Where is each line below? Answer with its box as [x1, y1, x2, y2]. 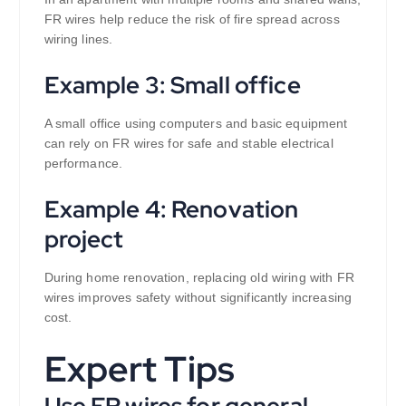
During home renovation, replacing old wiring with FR [43, 269, 354, 285]
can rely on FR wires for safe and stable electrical [43, 135, 333, 150]
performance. [43, 155, 123, 170]
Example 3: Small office [43, 68, 301, 101]
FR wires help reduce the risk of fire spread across [43, 11, 340, 26]
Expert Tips [43, 345, 236, 393]
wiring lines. [43, 31, 113, 46]
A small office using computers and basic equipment [43, 115, 348, 130]
